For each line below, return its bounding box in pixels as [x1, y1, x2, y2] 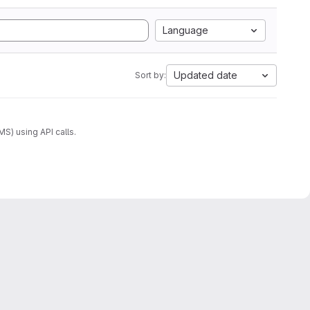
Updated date [174, 69, 237, 81]
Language [163, 24, 208, 36]
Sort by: [135, 70, 166, 80]
